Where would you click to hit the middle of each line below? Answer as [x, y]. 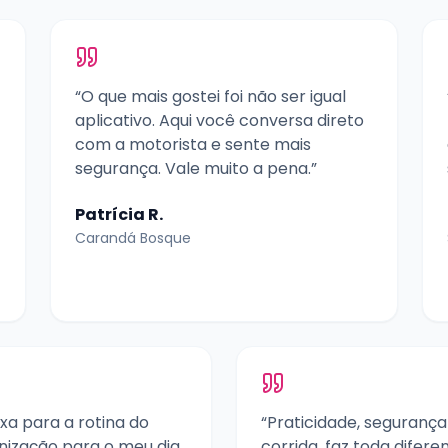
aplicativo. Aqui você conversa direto [219, 120]
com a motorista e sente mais [193, 144]
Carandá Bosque [133, 237]
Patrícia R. [119, 214]
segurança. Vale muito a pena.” [196, 168]
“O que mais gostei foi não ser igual [210, 96]
